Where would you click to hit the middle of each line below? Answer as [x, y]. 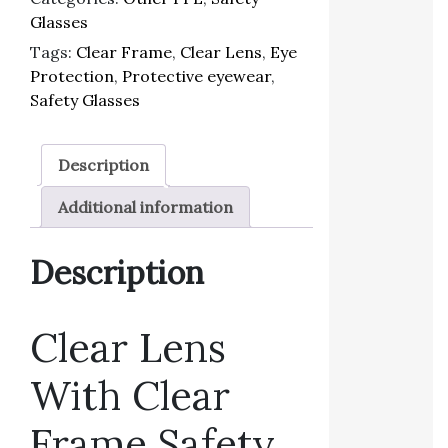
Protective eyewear [196, 75]
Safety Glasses [85, 99]
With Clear [130, 395]
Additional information [145, 206]
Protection [72, 75]
